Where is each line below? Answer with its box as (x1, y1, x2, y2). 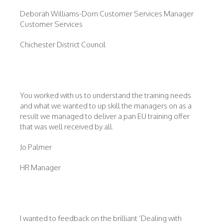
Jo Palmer (20, 142, 52, 152)
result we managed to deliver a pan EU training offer (20, 111, 190, 121)
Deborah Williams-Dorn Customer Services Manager (20, 9, 194, 18)
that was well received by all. (20, 122, 115, 131)
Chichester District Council (20, 40, 106, 49)
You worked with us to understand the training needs (20, 91, 191, 100)
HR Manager (20, 163, 61, 172)
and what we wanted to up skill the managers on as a (20, 101, 192, 111)
